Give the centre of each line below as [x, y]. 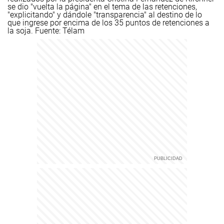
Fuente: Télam [60, 31]
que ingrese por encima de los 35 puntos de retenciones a [108, 23]
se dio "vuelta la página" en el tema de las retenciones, [102, 7]
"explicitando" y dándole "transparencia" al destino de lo [105, 15]
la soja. [21, 31]
